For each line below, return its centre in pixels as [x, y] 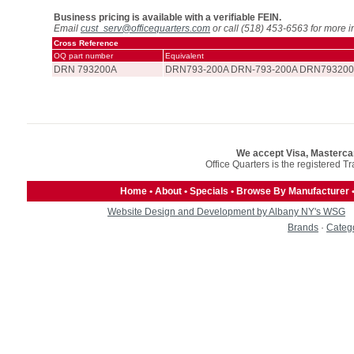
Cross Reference [86, 43]
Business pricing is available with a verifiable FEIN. [168, 17]
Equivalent [185, 56]
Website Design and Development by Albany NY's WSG [226, 212]
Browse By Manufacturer [293, 191]
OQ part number [83, 56]
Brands [303, 228]
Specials [209, 191]
